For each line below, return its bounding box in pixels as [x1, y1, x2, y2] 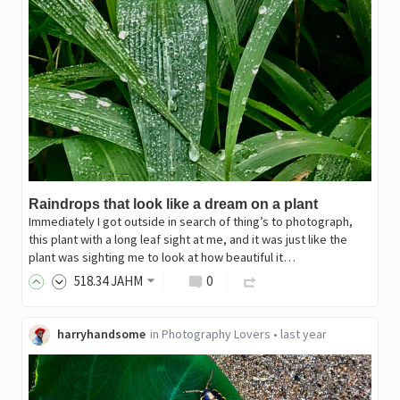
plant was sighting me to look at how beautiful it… [28, 248, 296, 265]
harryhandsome [56, 325, 146, 342]
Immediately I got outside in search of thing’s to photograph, [28, 212, 353, 229]
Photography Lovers [161, 325, 271, 342]
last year [279, 325, 327, 342]
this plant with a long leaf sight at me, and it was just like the [28, 230, 347, 247]
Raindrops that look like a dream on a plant [28, 196, 318, 212]
